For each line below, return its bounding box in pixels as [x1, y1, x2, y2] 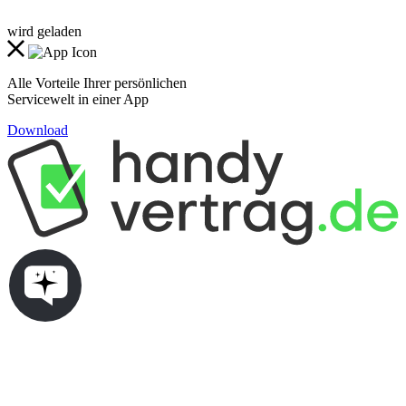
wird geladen [7, 24, 82, 39]
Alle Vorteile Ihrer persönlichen [7, 75, 187, 91]
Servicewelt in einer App [7, 92, 149, 107]
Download [7, 122, 68, 138]
